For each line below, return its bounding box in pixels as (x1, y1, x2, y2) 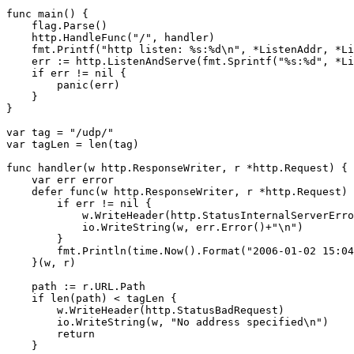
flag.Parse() (6, 19, 107, 32)
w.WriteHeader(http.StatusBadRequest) (6, 303, 284, 316)
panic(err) (6, 78, 120, 91)
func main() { (6, 7, 88, 20)
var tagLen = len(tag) (6, 137, 139, 150)
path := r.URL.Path (6, 280, 145, 292)
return (6, 327, 95, 340)
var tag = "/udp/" (6, 126, 114, 138)
